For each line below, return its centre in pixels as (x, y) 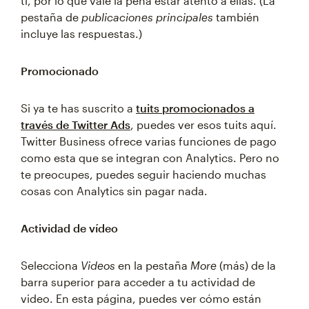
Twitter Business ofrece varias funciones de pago (149, 141)
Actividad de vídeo (69, 228)
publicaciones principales (147, 17)
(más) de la (246, 265)
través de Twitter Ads (76, 124)
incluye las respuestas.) (81, 33)
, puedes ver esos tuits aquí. (203, 124)
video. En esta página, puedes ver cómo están (141, 298)
